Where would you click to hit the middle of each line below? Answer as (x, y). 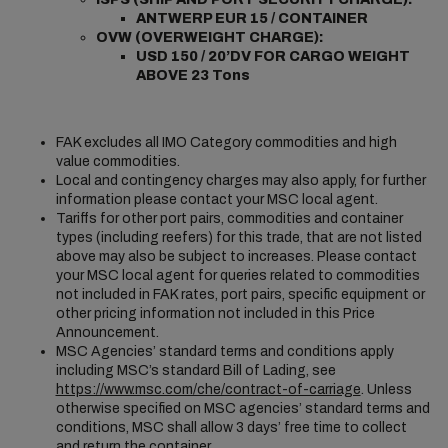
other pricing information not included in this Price (215, 313)
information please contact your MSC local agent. (216, 199)
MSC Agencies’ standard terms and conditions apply (224, 351)
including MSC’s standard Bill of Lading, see (195, 370)
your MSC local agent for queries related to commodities (237, 275)
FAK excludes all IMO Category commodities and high (226, 142)
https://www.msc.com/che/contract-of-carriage (208, 389)
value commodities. (117, 161)
